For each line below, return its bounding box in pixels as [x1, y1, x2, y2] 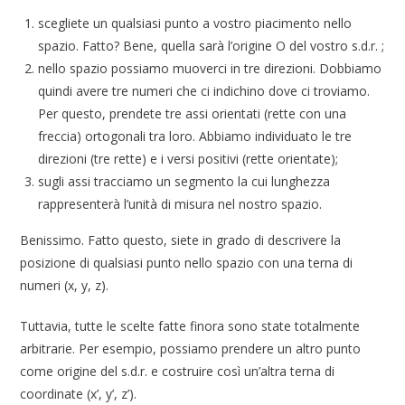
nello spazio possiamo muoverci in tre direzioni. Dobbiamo [38, 60, 382, 78]
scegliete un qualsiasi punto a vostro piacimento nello [38, 14, 353, 33]
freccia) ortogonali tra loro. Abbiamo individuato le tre [38, 127, 353, 146]
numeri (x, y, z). [20, 277, 109, 295]
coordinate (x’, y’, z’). [20, 385, 137, 403]
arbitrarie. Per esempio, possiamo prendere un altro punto [20, 340, 362, 358]
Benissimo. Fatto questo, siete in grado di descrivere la [20, 231, 342, 250]
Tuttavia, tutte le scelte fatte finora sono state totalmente [20, 317, 361, 335]
